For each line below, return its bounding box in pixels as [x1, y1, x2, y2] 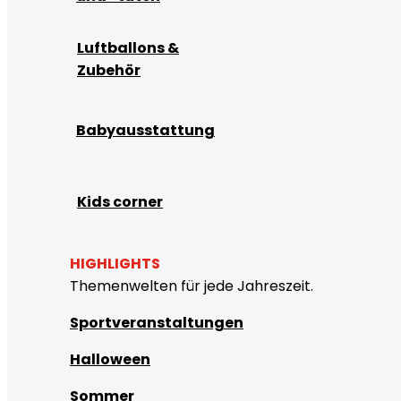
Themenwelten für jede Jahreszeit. [70, 276, 313, 296]
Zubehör [77, 60, 141, 81]
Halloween [70, 349, 150, 370]
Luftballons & [77, 38, 179, 58]
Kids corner [77, 192, 163, 212]
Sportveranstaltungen [70, 312, 243, 333]
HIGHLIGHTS [70, 253, 160, 274]
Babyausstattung [76, 120, 215, 141]
